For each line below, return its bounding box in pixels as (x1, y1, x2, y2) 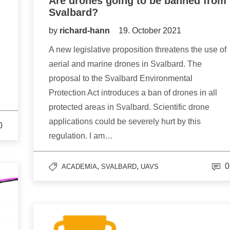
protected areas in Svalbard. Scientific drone (49, 103, 209, 112)
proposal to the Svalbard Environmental (49, 74, 193, 83)
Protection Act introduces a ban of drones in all (49, 88, 217, 98)
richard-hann (60, 26, 112, 35)
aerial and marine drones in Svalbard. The (49, 60, 202, 69)
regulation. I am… (49, 131, 113, 141)
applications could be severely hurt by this (49, 117, 201, 126)
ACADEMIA (62, 163, 97, 171)
